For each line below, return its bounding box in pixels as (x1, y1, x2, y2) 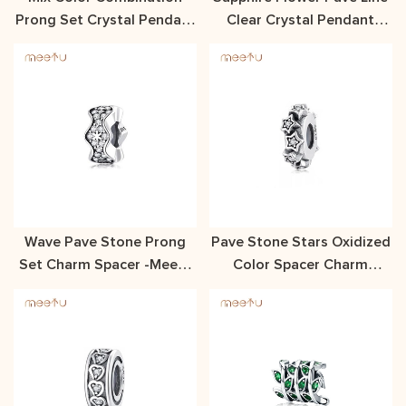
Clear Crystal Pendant (227, 12, 375, 27)
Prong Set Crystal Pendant (14, 12, 196, 27)
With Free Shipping (42, 34, 169, 50)
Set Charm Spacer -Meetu (18, 257, 46, 273)
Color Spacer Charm (233, 257, 369, 273)
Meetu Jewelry (252, 34, 350, 50)
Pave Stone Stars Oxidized (210, 235, 391, 250)
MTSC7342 (265, 280, 337, 295)
